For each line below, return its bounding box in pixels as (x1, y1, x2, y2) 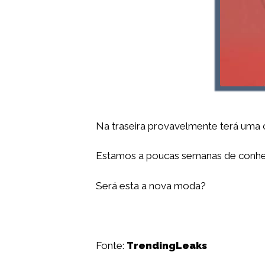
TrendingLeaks (127, 239, 207, 251)
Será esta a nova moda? (96, 179, 206, 192)
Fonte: (96, 239, 127, 251)
